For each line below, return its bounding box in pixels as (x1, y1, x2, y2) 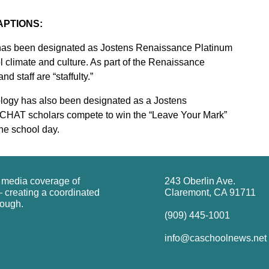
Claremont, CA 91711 (165, 187, 256, 198)
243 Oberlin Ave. (165, 175, 235, 186)
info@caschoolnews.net (165, 232, 267, 243)
